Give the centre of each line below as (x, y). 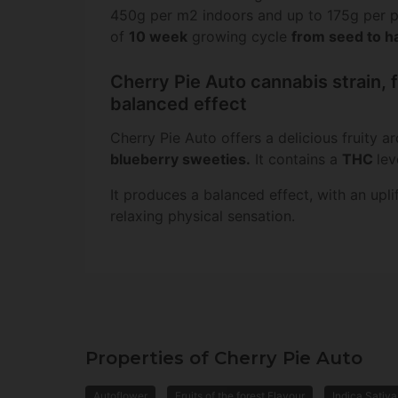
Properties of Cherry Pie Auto (224, 358)
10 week (158, 37)
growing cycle (239, 37)
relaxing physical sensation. (203, 216)
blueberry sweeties (178, 159)
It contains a (296, 159)
